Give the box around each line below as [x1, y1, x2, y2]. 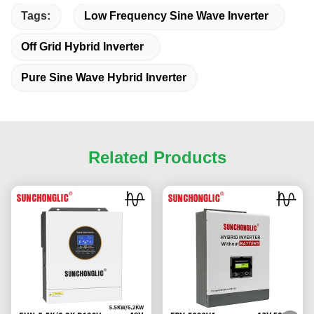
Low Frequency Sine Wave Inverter [84, 9, 268, 22]
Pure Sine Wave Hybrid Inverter [21, 71, 186, 83]
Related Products [88, 147, 226, 167]
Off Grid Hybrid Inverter [21, 40, 144, 53]
